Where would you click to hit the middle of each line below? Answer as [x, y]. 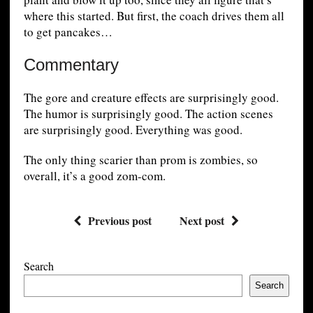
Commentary [71, 64]
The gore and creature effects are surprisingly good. [151, 97]
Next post [202, 220]
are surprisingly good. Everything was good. [133, 129]
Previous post [120, 220]
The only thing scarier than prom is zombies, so [140, 159]
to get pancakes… [68, 31]
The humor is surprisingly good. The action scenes [148, 113]
